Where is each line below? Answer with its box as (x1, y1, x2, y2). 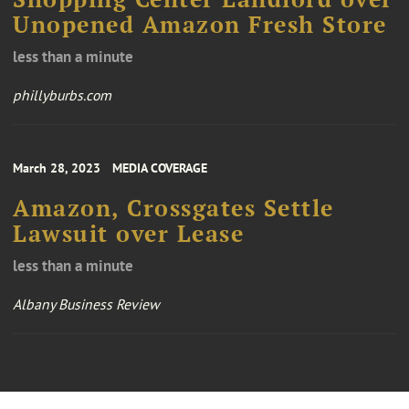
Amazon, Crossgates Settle (13, 194, 334, 224)
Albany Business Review (13, 295, 160, 314)
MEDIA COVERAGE (112, 160, 207, 177)
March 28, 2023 (13, 160, 100, 177)
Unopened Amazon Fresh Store (13, 10, 387, 40)
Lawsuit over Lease (13, 219, 244, 249)
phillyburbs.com (13, 86, 111, 105)
